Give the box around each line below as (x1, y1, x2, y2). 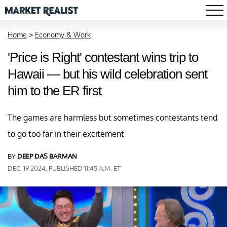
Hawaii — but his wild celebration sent (8, 66, 207, 82)
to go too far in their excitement (8, 129, 124, 139)
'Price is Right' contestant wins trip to (8, 50, 198, 65)
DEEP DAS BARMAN (17, 152, 77, 160)
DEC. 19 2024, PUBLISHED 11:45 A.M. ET (8, 164, 121, 172)
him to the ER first (8, 83, 101, 98)
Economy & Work (35, 30, 91, 39)
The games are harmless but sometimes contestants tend (8, 112, 217, 123)
